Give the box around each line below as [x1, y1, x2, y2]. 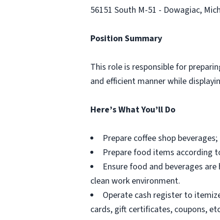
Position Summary [90, 32, 162, 45]
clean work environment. [90, 175, 180, 187]
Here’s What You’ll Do [90, 104, 175, 116]
